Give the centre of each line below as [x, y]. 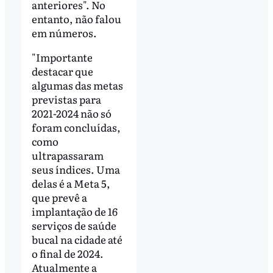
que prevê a [59, 197]
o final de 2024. [67, 253]
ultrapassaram [67, 155]
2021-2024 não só [71, 113]
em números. [65, 33]
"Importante [62, 57]
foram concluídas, [76, 127]
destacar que [62, 71]
